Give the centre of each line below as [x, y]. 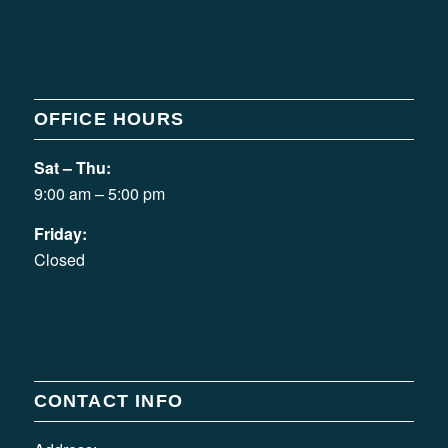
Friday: [60, 233]
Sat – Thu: [72, 167]
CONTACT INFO [108, 401]
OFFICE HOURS [108, 118]
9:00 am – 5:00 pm [99, 193]
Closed [59, 259]
